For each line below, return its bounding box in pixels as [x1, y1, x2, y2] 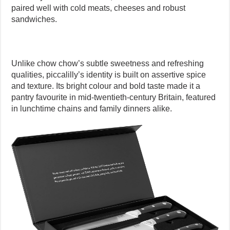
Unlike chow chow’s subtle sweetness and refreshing [11, 59, 204, 68]
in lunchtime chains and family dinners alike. [11, 104, 172, 113]
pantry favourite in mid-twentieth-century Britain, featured [11, 92, 216, 102]
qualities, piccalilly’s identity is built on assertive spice [11, 70, 206, 79]
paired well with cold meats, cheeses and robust [11, 3, 186, 12]
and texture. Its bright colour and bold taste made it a [11, 81, 201, 90]
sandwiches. [11, 14, 57, 24]
